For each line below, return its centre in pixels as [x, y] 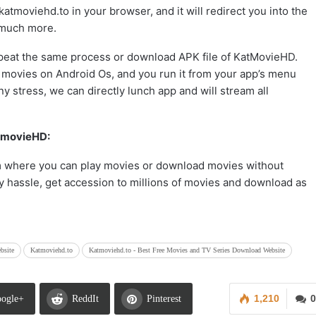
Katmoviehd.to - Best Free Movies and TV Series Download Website [187, 250]
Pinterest [164, 299]
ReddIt [85, 299]
